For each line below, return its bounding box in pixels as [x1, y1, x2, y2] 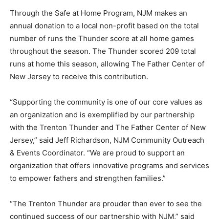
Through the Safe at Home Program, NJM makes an [10, 8, 187, 18]
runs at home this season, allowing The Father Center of [10, 59, 204, 68]
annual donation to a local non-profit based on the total [10, 21, 199, 30]
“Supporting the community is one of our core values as [10, 97, 202, 107]
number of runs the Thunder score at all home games [10, 34, 194, 43]
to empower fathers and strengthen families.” [10, 174, 166, 183]
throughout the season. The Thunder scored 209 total [10, 46, 196, 56]
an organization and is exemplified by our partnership [10, 110, 195, 119]
